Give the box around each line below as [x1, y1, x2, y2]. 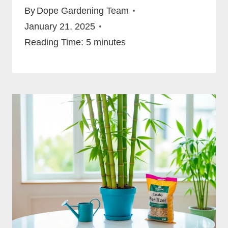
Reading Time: [24, 37, 83, 47]
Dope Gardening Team [37, 5, 129, 16]
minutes [94, 37, 126, 47]
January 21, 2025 [24, 21, 95, 32]
